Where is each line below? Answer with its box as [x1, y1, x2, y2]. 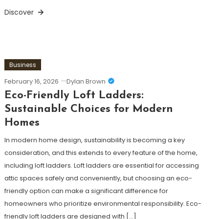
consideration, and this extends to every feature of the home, [4, 148, 197, 157]
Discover [4, 7, 36, 17]
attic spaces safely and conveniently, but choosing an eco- [4, 173, 192, 183]
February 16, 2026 [4, 76, 59, 86]
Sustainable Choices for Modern [4, 103, 173, 115]
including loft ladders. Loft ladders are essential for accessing [4, 160, 199, 170]
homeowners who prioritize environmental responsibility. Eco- [4, 198, 201, 208]
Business [9, 60, 36, 69]
